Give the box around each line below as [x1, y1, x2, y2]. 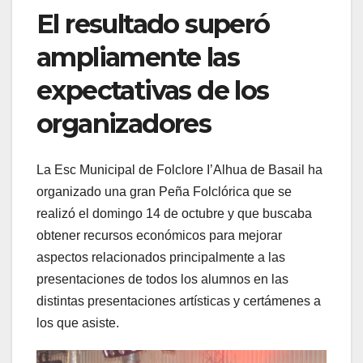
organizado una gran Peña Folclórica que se [36, 184, 292, 199]
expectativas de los [36, 75, 269, 107]
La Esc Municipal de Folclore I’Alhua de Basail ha [36, 162, 322, 177]
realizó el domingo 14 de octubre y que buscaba [36, 206, 312, 220]
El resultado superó [36, 8, 270, 41]
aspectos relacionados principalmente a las [36, 250, 285, 264]
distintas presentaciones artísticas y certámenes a [36, 293, 321, 308]
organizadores [36, 108, 211, 140]
